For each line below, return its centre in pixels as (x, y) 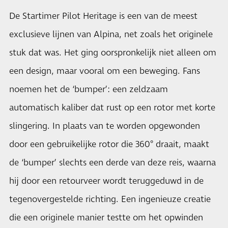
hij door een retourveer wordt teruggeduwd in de (106, 181)
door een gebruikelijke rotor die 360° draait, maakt (109, 145)
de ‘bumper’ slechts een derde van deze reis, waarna (112, 163)
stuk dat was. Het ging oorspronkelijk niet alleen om (113, 53)
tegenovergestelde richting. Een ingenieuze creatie (110, 199)
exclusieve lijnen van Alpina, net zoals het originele (111, 35)
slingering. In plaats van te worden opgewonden (105, 126)
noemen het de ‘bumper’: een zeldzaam (89, 90)
